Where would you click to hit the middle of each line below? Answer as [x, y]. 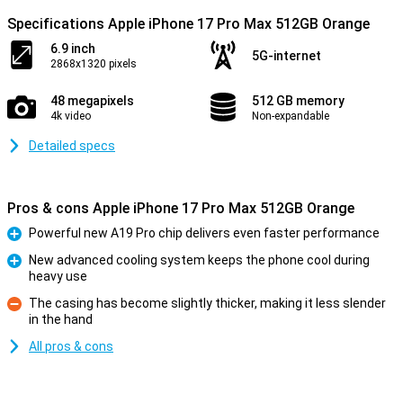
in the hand [61, 319]
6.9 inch [73, 49]
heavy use [58, 276]
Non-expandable [291, 116]
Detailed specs [72, 146]
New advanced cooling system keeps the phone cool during [199, 260]
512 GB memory [298, 101]
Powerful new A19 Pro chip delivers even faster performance [204, 233]
